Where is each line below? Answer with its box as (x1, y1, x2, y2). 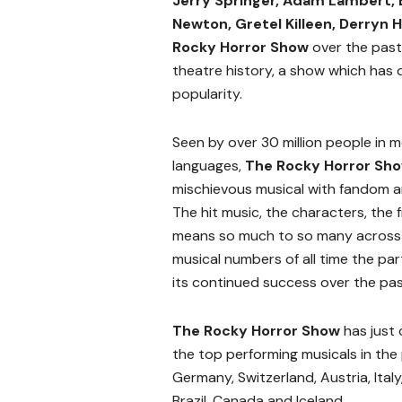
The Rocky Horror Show (172, 321, 340, 341)
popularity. (172, 84, 242, 104)
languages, (172, 156, 245, 176)
